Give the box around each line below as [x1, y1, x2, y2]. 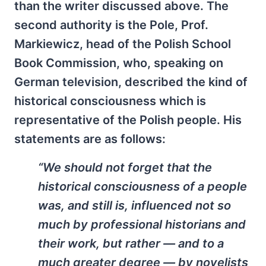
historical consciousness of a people [38, 179, 247, 194]
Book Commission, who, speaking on [14, 56, 223, 71]
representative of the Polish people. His [14, 113, 242, 128]
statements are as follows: [14, 132, 166, 147]
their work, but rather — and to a [38, 236, 224, 251]
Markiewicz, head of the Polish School [14, 37, 231, 52]
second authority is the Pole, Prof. [14, 18, 208, 33]
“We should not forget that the [38, 160, 212, 175]
